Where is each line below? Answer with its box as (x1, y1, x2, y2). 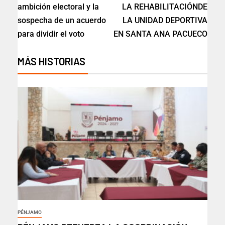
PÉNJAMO (18, 209, 42, 215)
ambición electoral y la (18, 2, 99, 12)
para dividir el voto (18, 29, 84, 39)
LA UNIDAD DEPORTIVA (123, 16, 207, 26)
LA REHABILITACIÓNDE (122, 2, 207, 12)
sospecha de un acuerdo (18, 16, 106, 26)
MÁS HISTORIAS (18, 55, 85, 68)
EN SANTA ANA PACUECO (114, 29, 207, 39)
